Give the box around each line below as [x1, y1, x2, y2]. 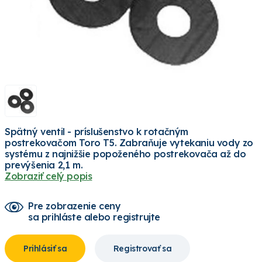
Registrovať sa [113, 243, 172, 254]
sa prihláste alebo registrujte [28, 211, 160, 223]
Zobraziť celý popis [5, 170, 92, 182]
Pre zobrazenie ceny [28, 200, 121, 212]
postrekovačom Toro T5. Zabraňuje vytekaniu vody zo [5, 137, 253, 149]
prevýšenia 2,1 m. [5, 159, 83, 171]
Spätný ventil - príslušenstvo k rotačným [5, 126, 188, 138]
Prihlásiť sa [23, 243, 67, 254]
